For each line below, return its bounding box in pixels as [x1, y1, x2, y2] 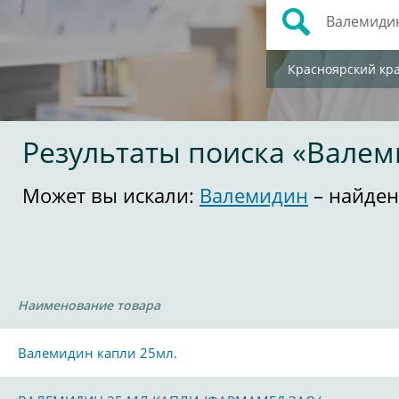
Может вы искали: [22, 182, 199, 208]
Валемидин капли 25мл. [18, 344, 177, 362]
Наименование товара [18, 297, 160, 313]
